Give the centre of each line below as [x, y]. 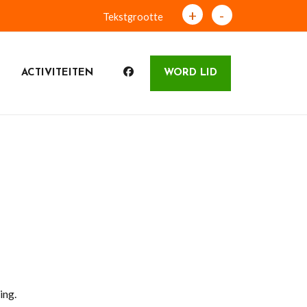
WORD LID [190, 73]
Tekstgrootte [133, 17]
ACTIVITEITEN [57, 73]
